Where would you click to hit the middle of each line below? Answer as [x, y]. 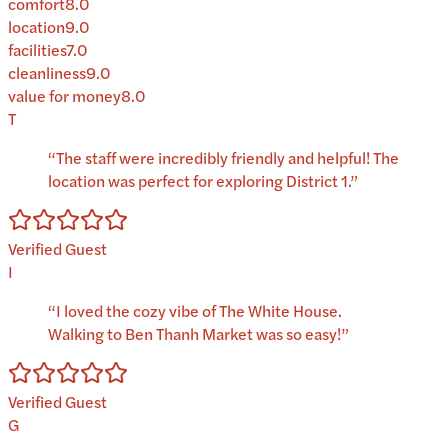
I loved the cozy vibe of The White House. [199, 310]
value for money [64, 95]
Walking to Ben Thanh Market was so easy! [194, 333]
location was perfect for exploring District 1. [199, 180]
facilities [37, 49]
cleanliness [47, 72]
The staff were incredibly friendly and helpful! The [227, 157]
